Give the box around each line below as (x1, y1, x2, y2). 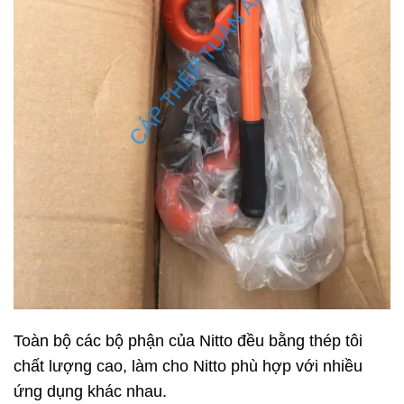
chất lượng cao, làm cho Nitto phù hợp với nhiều (14, 357, 363, 376)
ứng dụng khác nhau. (14, 382, 167, 401)
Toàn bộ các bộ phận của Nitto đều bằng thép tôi (14, 332, 363, 351)
